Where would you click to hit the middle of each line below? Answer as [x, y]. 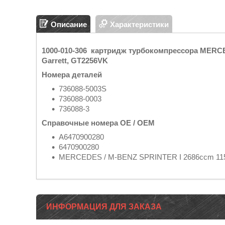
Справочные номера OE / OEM [98, 123]
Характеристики [139, 24]
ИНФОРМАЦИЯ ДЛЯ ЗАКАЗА [104, 207]
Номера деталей [72, 75]
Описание [69, 24]
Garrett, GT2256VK [75, 61]
